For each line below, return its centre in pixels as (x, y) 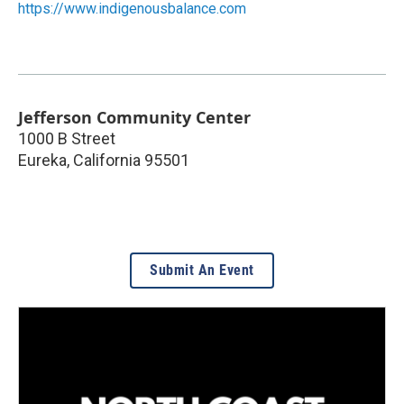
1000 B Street (67, 138)
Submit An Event (202, 270)
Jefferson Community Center (134, 117)
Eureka (42, 160)
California (107, 160)
